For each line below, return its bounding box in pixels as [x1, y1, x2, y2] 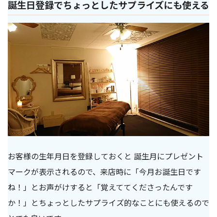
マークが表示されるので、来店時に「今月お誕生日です [8, 166, 201, 178]
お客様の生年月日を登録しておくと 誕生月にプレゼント [8, 150, 203, 162]
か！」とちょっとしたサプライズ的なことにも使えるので [8, 197, 209, 209]
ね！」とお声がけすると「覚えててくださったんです [8, 181, 193, 193]
